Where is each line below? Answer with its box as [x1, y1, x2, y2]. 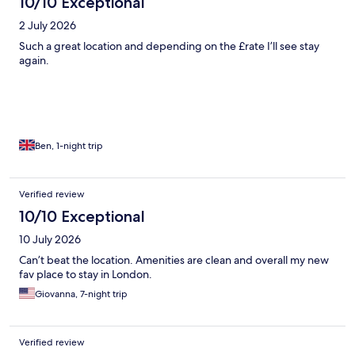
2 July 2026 [19, 18, 76, 33]
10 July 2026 [19, 232, 81, 247]
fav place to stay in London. [19, 267, 152, 282]
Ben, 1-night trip [35, 139, 103, 153]
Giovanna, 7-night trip [35, 288, 128, 301]
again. [19, 53, 49, 68]
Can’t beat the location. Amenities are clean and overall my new [19, 253, 329, 268]
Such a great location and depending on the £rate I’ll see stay [19, 39, 319, 54]
